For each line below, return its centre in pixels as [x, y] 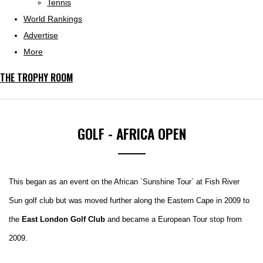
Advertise [41, 35]
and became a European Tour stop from [173, 219]
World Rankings [53, 19]
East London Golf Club [63, 219]
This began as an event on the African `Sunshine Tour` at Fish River [124, 182]
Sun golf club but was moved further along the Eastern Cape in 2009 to [129, 200]
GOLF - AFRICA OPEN [131, 134]
